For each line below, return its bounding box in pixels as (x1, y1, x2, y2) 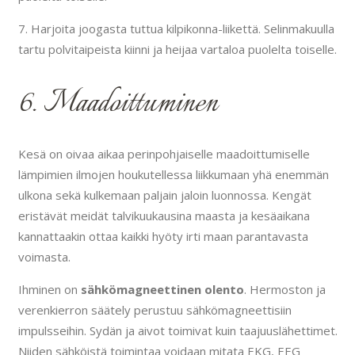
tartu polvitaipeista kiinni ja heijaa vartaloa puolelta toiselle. (17, 41, 337, 58)
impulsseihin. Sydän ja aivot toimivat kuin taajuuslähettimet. (17, 322, 338, 338)
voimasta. (17, 248, 71, 265)
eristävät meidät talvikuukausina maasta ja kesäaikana (17, 207, 310, 223)
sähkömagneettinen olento (80, 281, 244, 297)
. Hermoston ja (243, 281, 326, 297)
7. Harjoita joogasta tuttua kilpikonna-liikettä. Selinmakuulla (17, 21, 334, 37)
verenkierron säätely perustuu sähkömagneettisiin (17, 301, 292, 318)
